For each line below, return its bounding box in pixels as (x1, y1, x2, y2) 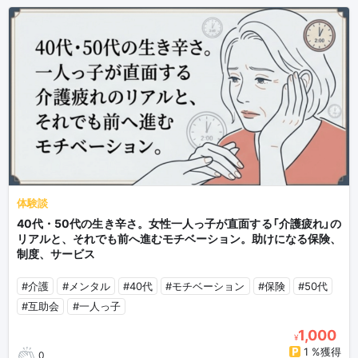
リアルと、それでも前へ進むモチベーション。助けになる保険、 (17, 232, 341, 246)
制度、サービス (17, 247, 95, 261)
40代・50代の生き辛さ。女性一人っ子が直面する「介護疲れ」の (17, 217, 341, 231)
